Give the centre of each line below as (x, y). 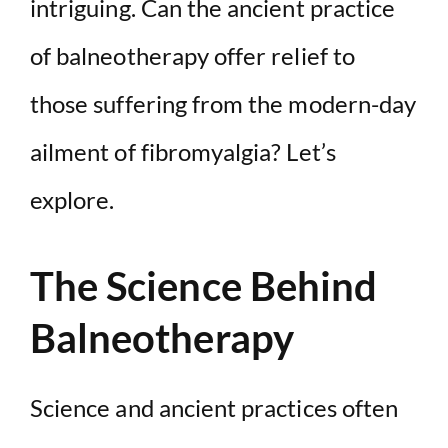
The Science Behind (204, 286)
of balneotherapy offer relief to (192, 56)
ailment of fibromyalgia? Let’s (183, 152)
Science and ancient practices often (214, 408)
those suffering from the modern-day (223, 104)
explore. (72, 200)
